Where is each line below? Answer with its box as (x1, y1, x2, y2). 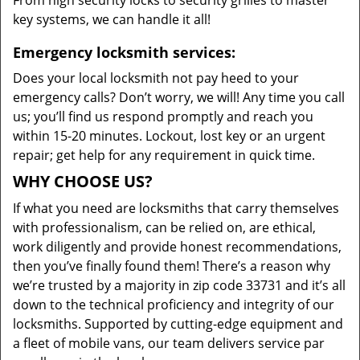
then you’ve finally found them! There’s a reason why (13, 257, 330, 275)
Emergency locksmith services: (13, 43, 235, 62)
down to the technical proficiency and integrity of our (13, 296, 334, 313)
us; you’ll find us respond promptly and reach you (13, 108, 313, 125)
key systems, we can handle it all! (13, 10, 211, 28)
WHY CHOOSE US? (13, 170, 153, 192)
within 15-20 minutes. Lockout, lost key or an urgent (13, 127, 325, 145)
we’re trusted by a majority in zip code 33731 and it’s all (13, 276, 346, 294)
